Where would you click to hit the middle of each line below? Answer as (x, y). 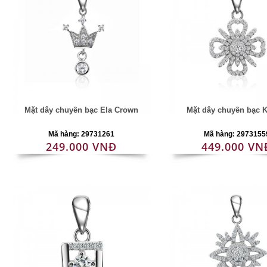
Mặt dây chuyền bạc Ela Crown (82, 110)
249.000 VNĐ (82, 147)
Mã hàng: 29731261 (82, 134)
